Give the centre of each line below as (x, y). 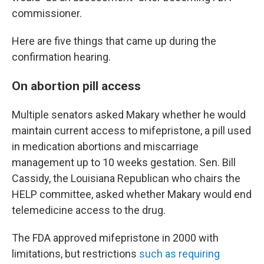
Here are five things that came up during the (114, 41)
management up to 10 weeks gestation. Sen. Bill (124, 162)
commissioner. (47, 13)
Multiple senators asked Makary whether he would (129, 115)
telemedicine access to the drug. (89, 210)
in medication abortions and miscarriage (105, 146)
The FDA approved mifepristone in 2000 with (115, 238)
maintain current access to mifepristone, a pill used (131, 131)
